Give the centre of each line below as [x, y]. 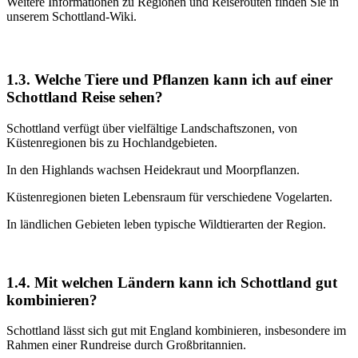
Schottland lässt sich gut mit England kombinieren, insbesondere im [176, 331]
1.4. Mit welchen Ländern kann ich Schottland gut [172, 282]
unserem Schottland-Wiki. [72, 16]
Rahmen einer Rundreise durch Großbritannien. [126, 345]
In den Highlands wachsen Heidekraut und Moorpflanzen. [153, 169]
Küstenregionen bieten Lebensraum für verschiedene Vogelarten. [169, 197]
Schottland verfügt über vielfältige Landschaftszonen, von [152, 128]
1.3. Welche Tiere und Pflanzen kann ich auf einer [169, 80]
